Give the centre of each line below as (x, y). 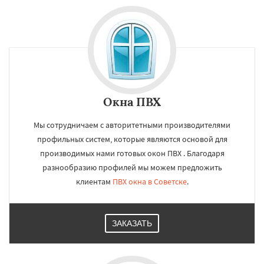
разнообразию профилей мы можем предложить (132, 167)
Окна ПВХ (132, 102)
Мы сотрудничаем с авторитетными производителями (132, 125)
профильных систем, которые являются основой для (132, 139)
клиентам (94, 181)
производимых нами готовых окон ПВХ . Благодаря (132, 153)
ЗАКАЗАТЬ (132, 223)
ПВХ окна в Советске (149, 181)
